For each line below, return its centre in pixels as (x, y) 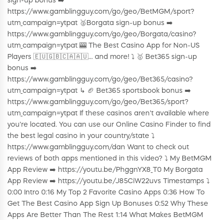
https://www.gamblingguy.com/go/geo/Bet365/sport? (98, 102)
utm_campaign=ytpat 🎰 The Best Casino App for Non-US (104, 45)
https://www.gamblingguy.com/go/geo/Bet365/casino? (100, 79)
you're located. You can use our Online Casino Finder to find (109, 124)
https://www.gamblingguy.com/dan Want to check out (98, 147)
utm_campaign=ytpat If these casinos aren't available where (108, 113)
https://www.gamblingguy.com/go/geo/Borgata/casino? (102, 34)
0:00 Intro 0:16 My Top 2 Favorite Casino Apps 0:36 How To (106, 192)
